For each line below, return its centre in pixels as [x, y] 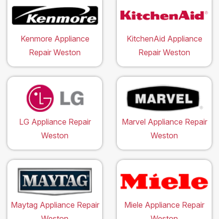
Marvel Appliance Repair [164, 121]
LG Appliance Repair [55, 121]
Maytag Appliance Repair [55, 205]
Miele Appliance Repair [164, 205]
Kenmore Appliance [55, 38]
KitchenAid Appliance [164, 38]
